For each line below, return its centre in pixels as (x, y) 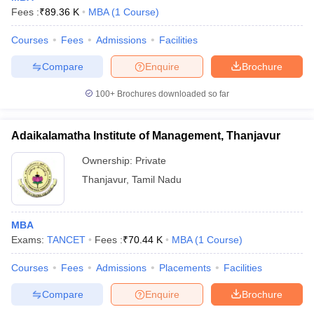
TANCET (66, 240)
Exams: (29, 240)
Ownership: (109, 161)
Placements (185, 268)
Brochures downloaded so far (172, 94)
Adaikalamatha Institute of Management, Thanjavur (146, 136)
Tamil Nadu (157, 179)
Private (151, 161)
